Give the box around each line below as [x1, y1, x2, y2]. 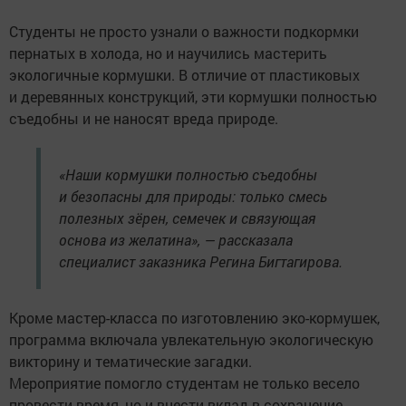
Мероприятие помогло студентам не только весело [9, 372, 360, 392]
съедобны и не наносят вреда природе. [9, 108, 278, 128]
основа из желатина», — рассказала [59, 229, 293, 249]
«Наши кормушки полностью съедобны [59, 164, 317, 184]
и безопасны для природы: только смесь [59, 186, 327, 206]
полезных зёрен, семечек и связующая [59, 208, 315, 227]
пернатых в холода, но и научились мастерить [9, 43, 327, 63]
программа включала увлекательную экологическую [9, 329, 373, 349]
